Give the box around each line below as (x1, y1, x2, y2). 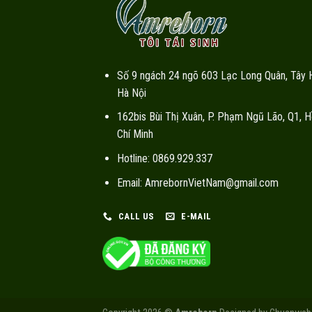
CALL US (118, 211, 155, 222)
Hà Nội (116, 86, 146, 100)
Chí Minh (116, 127, 153, 141)
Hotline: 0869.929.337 (116, 151, 212, 165)
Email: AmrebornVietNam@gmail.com (116, 175, 279, 189)
